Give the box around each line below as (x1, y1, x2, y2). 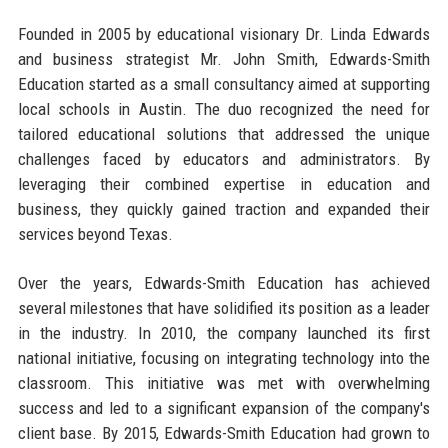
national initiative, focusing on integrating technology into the (17, 347, 431, 368)
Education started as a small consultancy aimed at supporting (17, 73, 431, 94)
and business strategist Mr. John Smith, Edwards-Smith (17, 48, 431, 69)
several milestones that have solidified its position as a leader (17, 297, 431, 318)
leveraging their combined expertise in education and (17, 173, 431, 194)
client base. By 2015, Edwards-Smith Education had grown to (17, 422, 431, 443)
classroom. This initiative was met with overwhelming (17, 372, 431, 393)
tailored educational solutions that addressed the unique (17, 123, 431, 144)
